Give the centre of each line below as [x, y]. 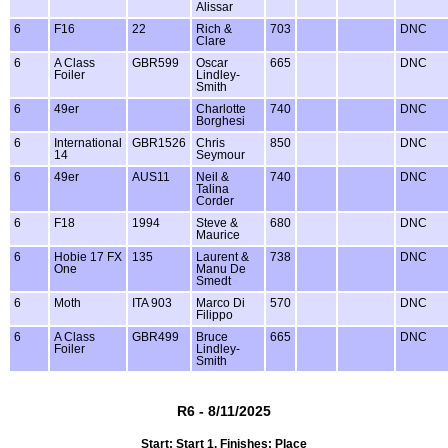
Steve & [217, 222]
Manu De [221, 268]
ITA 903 [152, 302]
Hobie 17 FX [88, 256]
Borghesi [220, 120]
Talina [212, 188]
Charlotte [221, 108]
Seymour [220, 154]
